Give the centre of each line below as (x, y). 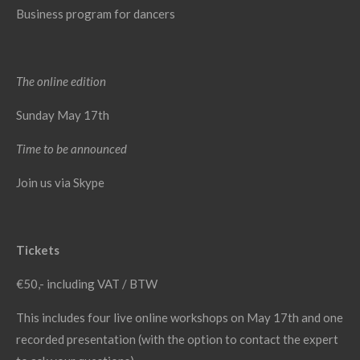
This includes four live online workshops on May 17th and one (180, 318)
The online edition (61, 82)
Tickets (38, 250)
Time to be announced (72, 149)
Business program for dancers (96, 14)
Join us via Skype (60, 183)
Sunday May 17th (63, 115)
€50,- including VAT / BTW (87, 284)
